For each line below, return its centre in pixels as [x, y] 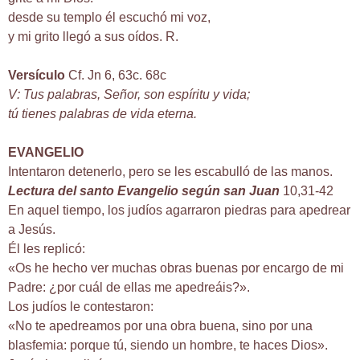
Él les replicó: [47, 249]
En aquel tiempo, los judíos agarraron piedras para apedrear [179, 211]
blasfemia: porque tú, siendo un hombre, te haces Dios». [168, 346]
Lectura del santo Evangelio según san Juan [144, 191]
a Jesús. [32, 230]
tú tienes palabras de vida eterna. [102, 114]
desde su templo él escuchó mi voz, [109, 18]
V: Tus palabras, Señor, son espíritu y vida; [129, 95]
